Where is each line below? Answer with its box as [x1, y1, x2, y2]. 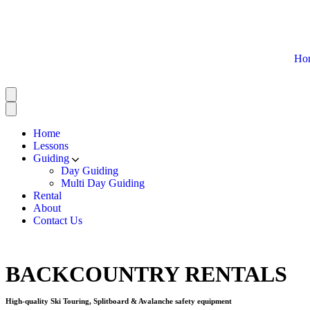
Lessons [33, 140, 69, 152]
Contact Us [33, 215, 82, 226]
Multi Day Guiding [61, 177, 145, 189]
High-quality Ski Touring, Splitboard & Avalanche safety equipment [6, 297, 232, 305]
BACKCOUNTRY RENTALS [6, 262, 287, 286]
